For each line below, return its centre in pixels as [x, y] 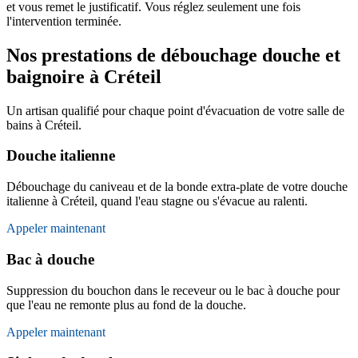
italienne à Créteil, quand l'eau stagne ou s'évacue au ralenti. [157, 201]
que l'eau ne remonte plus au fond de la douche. [126, 304]
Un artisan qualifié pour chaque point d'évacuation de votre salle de [175, 110]
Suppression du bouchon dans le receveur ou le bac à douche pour [173, 290]
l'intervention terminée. [64, 21]
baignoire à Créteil [84, 76]
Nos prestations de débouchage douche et [173, 55]
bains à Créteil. [44, 125]
